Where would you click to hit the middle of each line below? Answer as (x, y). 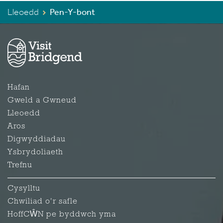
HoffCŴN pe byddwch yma (62, 214)
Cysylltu (24, 188)
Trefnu (20, 165)
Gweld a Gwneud (42, 100)
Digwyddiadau (37, 139)
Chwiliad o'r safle (43, 201)
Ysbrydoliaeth (35, 152)
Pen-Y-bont (72, 12)
